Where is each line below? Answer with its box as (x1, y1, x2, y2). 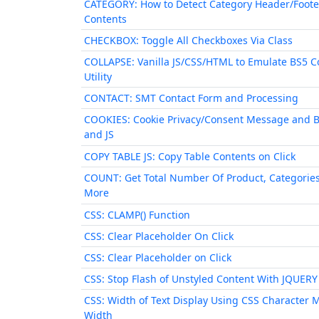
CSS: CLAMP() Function (84, 208, 190, 221)
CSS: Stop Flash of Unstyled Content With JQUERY (84, 272, 318, 286)
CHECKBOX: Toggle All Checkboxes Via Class (84, 33, 293, 47)
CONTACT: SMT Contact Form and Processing (84, 91, 298, 105)
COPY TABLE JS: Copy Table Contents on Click (84, 150, 296, 163)
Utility (84, 70, 112, 83)
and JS (84, 127, 114, 141)
